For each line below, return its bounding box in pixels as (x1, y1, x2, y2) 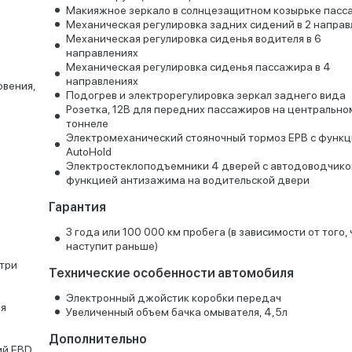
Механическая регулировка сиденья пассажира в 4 (65, 60, 331, 73)
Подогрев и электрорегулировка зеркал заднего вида (65, 89, 346, 101)
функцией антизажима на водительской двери (65, 174, 310, 186)
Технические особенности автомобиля (48, 266, 294, 280)
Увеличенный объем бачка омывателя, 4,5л (65, 306, 288, 318)
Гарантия (48, 200, 106, 214)
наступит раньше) (65, 240, 158, 252)
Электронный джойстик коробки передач (65, 291, 281, 304)
